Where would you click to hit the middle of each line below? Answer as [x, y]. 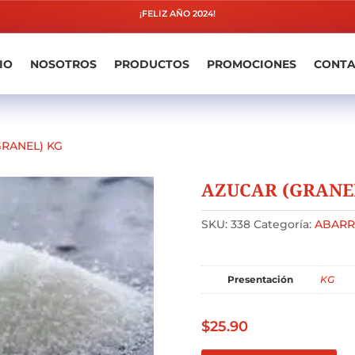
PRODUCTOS [152, 64]
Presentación [261, 280]
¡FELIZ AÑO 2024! [177, 13]
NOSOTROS [63, 64]
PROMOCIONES [252, 64]
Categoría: [282, 225]
